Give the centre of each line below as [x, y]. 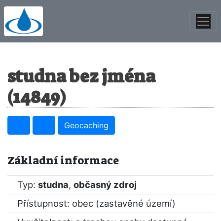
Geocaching [86, 125]
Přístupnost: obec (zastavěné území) [96, 203]
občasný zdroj [105, 184]
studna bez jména [81, 76]
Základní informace [63, 161]
